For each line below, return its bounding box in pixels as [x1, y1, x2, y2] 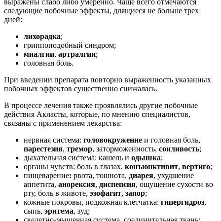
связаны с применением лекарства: [4, 118, 122, 127]
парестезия [24, 144, 63, 153]
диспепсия [99, 180, 136, 188]
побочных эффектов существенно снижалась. [4, 84, 157, 93]
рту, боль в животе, [24, 188, 90, 197]
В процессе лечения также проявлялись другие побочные [4, 101, 198, 110]
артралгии [58, 49, 96, 58]
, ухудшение [153, 171, 194, 180]
